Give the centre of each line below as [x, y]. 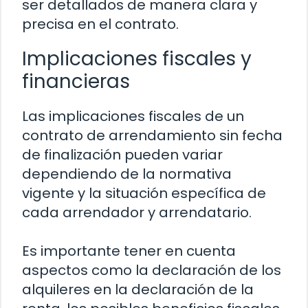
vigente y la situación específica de [144, 194]
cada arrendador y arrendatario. [137, 213]
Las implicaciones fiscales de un [133, 117]
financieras [76, 82]
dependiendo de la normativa [127, 174]
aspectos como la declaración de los [152, 271]
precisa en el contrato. [100, 24]
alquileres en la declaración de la [138, 290]
